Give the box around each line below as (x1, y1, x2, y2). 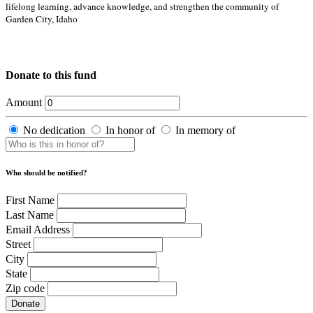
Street (6, 238, 31, 250)
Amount (6, 96, 42, 108)
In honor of (105, 124, 155, 136)
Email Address (6, 223, 70, 235)
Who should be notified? (6, 168, 87, 177)
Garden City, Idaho (6, 13, 78, 26)
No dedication (23, 124, 85, 136)
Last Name (6, 208, 54, 221)
